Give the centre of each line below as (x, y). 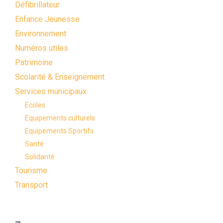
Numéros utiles (42, 48)
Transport (31, 185)
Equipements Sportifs (59, 131)
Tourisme (31, 171)
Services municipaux (51, 92)
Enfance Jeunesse (47, 19)
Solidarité (40, 157)
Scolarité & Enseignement (60, 77)
